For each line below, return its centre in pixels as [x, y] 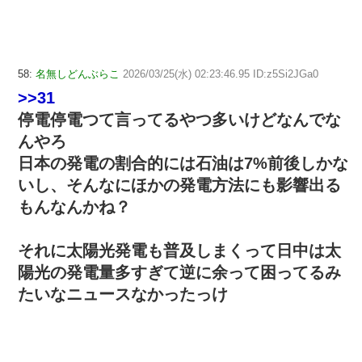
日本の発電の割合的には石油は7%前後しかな [183, 163]
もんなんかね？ [74, 206]
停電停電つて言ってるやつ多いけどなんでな [179, 119]
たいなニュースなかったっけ [123, 294]
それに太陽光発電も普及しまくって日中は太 [179, 250]
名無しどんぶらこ [78, 74]
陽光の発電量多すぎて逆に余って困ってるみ [179, 272]
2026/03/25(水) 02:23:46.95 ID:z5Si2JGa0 [221, 74]
